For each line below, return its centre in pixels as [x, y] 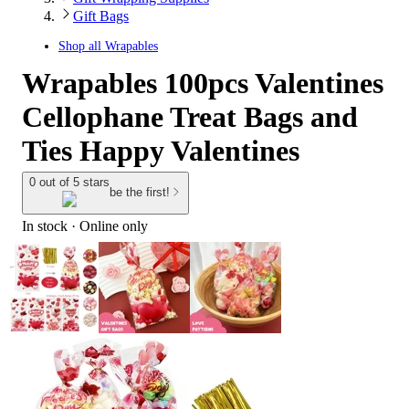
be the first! [140, 193]
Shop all [82, 46]
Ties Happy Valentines [161, 151]
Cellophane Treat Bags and [190, 117]
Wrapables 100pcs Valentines [203, 83]
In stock [45, 225]
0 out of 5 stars [69, 182]
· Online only [108, 225]
